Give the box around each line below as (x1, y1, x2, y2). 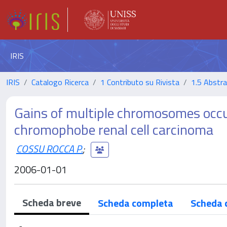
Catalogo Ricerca (31, 76, 89, 88)
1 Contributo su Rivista (100, 76, 179, 88)
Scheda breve (22, 195, 81, 210)
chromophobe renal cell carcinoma (14, 119, 213, 140)
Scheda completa (98, 195, 173, 211)
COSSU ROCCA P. (16, 140, 83, 157)
